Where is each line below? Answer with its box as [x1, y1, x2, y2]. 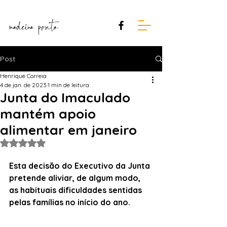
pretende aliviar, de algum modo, [9, 173, 142, 183]
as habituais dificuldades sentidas [9, 185, 144, 195]
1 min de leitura [48, 81, 89, 89]
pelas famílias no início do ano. [9, 197, 130, 207]
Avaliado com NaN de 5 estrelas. [22, 138, 121, 147]
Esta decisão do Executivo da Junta [9, 161, 152, 171]
